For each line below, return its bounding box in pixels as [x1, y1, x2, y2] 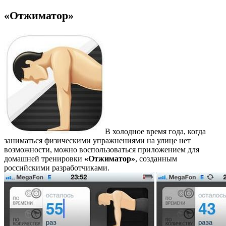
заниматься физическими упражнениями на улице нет [4, 136, 191, 145]
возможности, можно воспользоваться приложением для [4, 145, 199, 154]
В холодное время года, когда [105, 127, 206, 136]
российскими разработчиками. [4, 163, 109, 173]
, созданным [135, 154, 177, 163]
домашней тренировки [4, 154, 84, 163]
